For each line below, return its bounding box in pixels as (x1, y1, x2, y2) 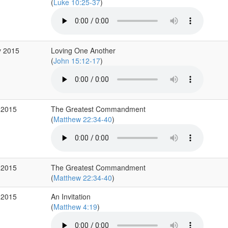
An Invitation (50, 191, 91, 202)
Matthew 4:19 (53, 202, 97, 212)
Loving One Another (50, 45, 116, 56)
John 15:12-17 (53, 55, 100, 66)
